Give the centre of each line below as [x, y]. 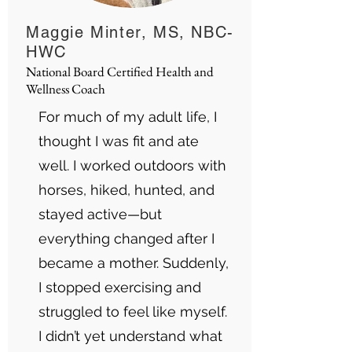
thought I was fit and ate [119, 141]
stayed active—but [100, 214]
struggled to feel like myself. [133, 312]
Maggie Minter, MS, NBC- [130, 32]
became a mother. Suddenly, [134, 263]
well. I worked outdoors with [132, 165]
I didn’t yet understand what [130, 336]
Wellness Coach [66, 89]
